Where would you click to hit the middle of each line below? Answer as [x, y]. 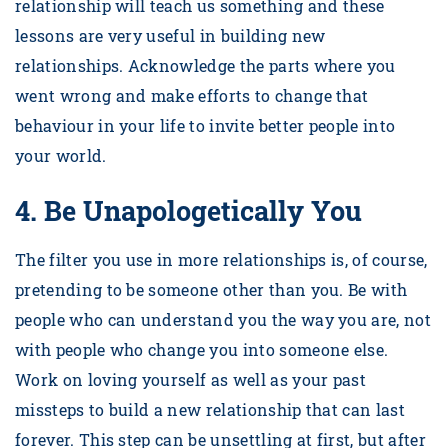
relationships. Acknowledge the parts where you [205, 66]
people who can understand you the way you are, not [223, 320]
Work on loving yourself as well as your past [191, 380]
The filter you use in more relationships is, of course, [221, 260]
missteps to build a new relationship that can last [210, 410]
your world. [67, 156]
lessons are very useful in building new [170, 36]
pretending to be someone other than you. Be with [211, 290]
